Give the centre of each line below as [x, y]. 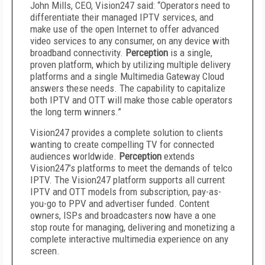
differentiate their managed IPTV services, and [122, 17]
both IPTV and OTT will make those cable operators [131, 100]
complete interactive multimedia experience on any [129, 239]
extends [178, 156]
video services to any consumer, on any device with [130, 41]
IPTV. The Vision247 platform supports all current [127, 180]
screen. [45, 251]
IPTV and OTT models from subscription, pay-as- [126, 192]
